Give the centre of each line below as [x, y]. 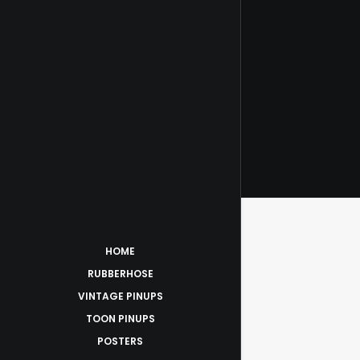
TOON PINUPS [120, 319]
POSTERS [120, 341]
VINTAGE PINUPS [120, 296]
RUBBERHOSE [120, 274]
